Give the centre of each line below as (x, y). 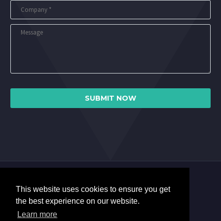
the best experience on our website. (78, 201)
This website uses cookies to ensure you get (93, 189)
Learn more (37, 215)
